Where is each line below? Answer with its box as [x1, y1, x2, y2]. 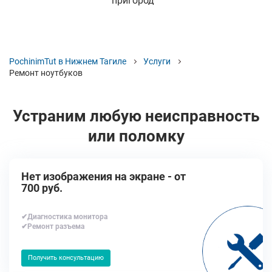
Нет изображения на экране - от [21, 170, 186, 183]
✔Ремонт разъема [21, 222, 84, 231]
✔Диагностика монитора [21, 212, 107, 221]
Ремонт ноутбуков [9, 68, 83, 78]
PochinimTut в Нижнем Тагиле [9, 56, 126, 66]
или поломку [87, 127, 185, 145]
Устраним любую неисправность [12, 107, 260, 125]
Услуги [143, 56, 171, 66]
